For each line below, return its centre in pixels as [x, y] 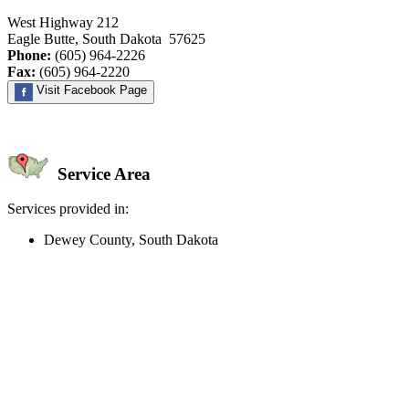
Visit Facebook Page [90, 89]
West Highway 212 [63, 22]
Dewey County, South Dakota [131, 240]
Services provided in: [68, 209]
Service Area [102, 173]
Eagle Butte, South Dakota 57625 [106, 38]
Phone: [29, 55]
